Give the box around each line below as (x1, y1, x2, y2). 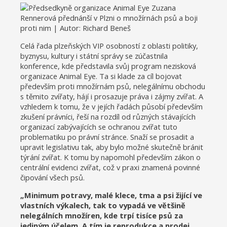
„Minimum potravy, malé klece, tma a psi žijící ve (20, 190, 202, 200)
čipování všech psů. (20, 172, 85, 182)
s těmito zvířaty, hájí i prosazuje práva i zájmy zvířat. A (20, 91, 203, 101)
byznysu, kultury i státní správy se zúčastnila (20, 50, 168, 61)
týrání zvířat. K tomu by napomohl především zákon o (20, 152, 201, 162)
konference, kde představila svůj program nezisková (20, 60, 196, 71)
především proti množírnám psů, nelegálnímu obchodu (20, 81, 205, 91)
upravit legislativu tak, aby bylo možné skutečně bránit (20, 141, 203, 152)
